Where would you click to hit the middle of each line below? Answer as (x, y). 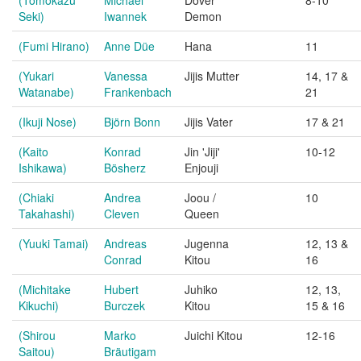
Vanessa (126, 76)
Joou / (200, 197)
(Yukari (36, 76)
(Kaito (33, 151)
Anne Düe (129, 46)
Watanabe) (46, 92)
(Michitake (45, 289)
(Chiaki (36, 197)
